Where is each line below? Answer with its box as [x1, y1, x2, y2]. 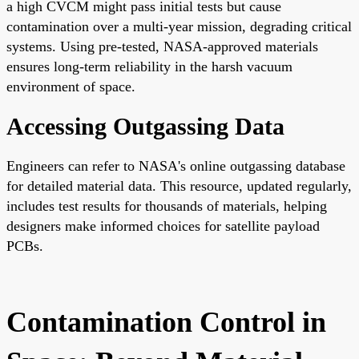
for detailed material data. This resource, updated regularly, [6, 177, 352, 194]
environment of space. [6, 78, 135, 95]
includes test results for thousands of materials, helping [6, 197, 327, 214]
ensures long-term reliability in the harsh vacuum [6, 58, 292, 75]
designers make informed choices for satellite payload [6, 217, 320, 234]
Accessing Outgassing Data [6, 112, 284, 139]
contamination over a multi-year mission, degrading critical [6, 18, 352, 34]
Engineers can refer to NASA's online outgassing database [6, 157, 345, 174]
